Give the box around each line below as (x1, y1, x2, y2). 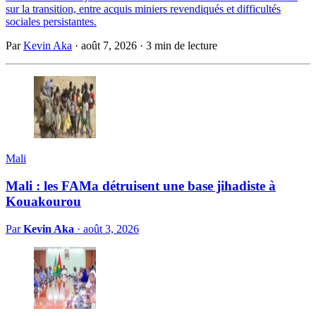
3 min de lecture (146, 39, 217, 52)
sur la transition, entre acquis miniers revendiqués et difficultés (6, 3, 281, 16)
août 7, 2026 (81, 39, 137, 52)
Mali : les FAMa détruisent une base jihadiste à (6, 178, 276, 194)
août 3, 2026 (83, 222, 139, 235)
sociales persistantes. (6, 16, 97, 28)
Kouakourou (6, 194, 81, 209)
